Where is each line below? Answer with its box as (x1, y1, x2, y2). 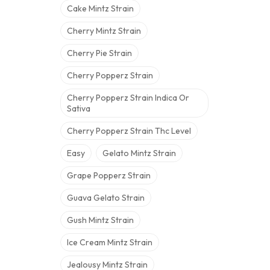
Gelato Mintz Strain (102, 148, 176, 159)
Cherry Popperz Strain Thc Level (67, 125, 191, 136)
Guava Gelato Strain (67, 192, 145, 203)
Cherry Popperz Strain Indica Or (67, 92, 189, 103)
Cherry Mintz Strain (67, 25, 141, 36)
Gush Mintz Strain (67, 215, 134, 225)
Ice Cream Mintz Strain (67, 237, 152, 248)
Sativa (67, 103, 90, 114)
